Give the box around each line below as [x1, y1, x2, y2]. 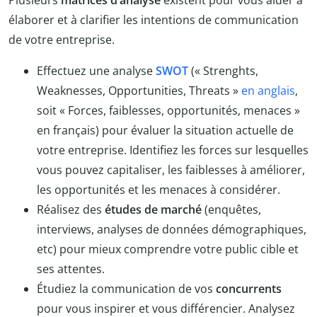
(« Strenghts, [191, 63, 258, 79]
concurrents [216, 281, 282, 297]
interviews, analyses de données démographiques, [37, 221, 306, 238]
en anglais [241, 83, 295, 99]
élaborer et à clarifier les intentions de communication [8, 12, 299, 28]
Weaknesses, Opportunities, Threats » [37, 83, 241, 99]
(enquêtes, [202, 202, 261, 218]
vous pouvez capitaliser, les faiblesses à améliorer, [37, 162, 305, 178]
